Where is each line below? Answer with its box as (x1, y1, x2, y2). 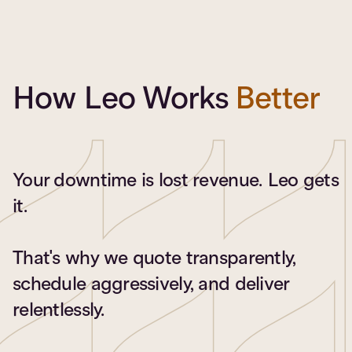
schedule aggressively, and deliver (13, 271, 290, 295)
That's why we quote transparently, (13, 245, 296, 269)
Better (236, 78, 321, 118)
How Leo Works (13, 78, 236, 118)
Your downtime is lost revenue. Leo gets (13, 167, 339, 192)
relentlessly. (13, 297, 105, 321)
